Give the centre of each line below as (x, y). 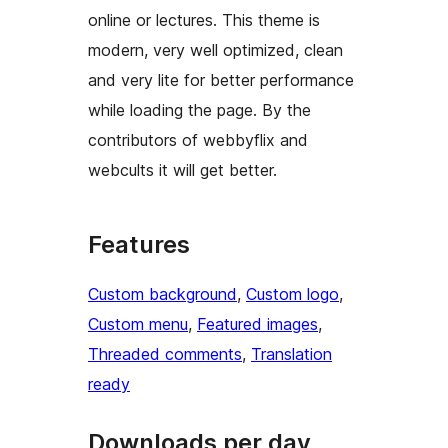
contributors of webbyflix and (198, 140)
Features (139, 245)
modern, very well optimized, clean (215, 50)
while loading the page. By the (199, 110)
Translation (291, 354)
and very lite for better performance (221, 80)
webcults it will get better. (182, 170)
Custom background (162, 294)
